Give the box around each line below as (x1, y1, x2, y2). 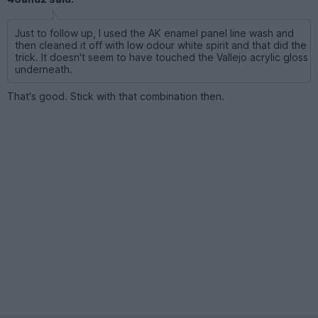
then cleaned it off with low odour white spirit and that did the (15, 38, 307, 51)
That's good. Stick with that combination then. (7, 89, 224, 102)
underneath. (15, 62, 72, 75)
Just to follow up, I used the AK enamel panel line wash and (15, 26, 294, 39)
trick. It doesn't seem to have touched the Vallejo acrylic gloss (15, 50, 308, 63)
